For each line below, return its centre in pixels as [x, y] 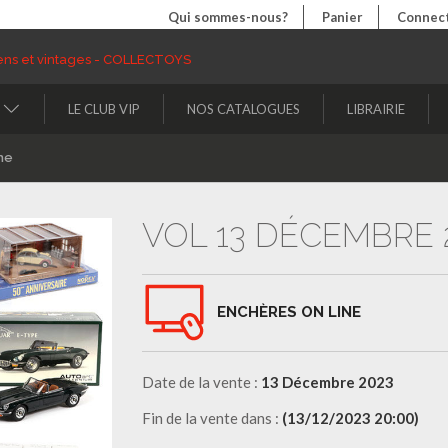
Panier [342, 17]
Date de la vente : [201, 381]
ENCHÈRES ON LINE [288, 311]
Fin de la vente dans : [211, 417]
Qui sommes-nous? [228, 17]
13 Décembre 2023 [327, 381]
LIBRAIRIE [376, 108]
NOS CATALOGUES [243, 108]
